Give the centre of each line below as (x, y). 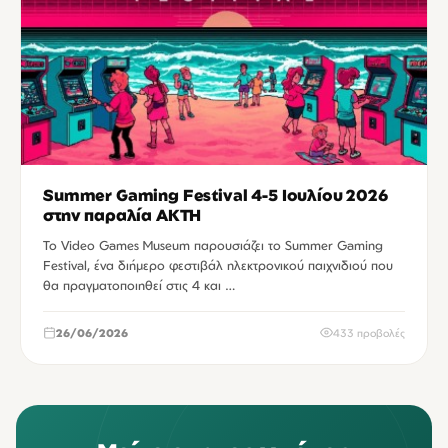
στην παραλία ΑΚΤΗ (122, 214)
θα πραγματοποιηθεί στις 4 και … (139, 284)
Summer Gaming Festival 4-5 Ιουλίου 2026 (215, 194)
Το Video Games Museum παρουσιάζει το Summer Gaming (213, 244)
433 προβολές (369, 332)
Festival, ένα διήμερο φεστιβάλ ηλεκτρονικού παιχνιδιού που (218, 264)
